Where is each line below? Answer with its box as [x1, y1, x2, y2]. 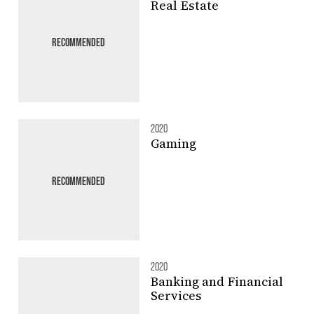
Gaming [150, 135, 196, 152]
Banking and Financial [150, 273, 283, 291]
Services [150, 287, 202, 305]
